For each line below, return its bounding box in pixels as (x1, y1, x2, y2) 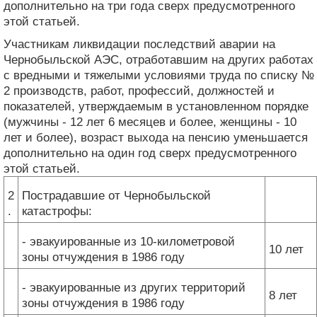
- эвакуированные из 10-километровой (22, 234, 235, 248)
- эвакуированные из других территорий (22, 280, 246, 294)
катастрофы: (22, 204, 92, 218)
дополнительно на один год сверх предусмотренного (4, 146, 296, 160)
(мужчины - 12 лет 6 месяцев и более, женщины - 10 (4, 115, 296, 129)
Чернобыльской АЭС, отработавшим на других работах (4, 52, 313, 67)
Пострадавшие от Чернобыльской (22, 188, 211, 202)
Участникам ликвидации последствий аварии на (4, 37, 275, 51)
